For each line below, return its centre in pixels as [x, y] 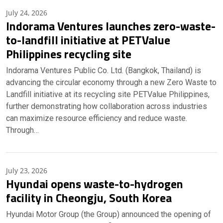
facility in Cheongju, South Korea [89, 198]
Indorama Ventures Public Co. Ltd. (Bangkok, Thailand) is [104, 70]
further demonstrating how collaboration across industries [107, 106]
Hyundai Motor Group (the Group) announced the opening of [109, 214]
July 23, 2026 [27, 170]
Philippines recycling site [69, 54]
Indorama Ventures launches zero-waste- [111, 26]
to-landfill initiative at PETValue [88, 40]
